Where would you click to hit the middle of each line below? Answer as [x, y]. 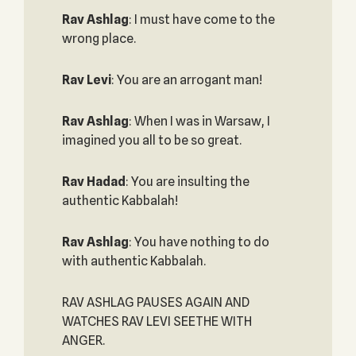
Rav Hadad [93, 182]
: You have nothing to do [199, 242]
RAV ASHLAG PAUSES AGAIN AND [155, 302]
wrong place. [99, 39]
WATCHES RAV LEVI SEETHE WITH [157, 321]
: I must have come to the [201, 19]
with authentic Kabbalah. [133, 261]
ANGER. [83, 341]
